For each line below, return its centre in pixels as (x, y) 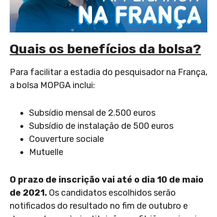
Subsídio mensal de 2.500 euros (92, 113)
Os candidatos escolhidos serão (112, 193)
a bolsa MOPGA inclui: (52, 85)
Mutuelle (46, 152)
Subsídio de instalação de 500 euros (101, 126)
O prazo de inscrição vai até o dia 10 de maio (107, 179)
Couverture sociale (67, 139)
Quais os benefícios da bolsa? (105, 49)
